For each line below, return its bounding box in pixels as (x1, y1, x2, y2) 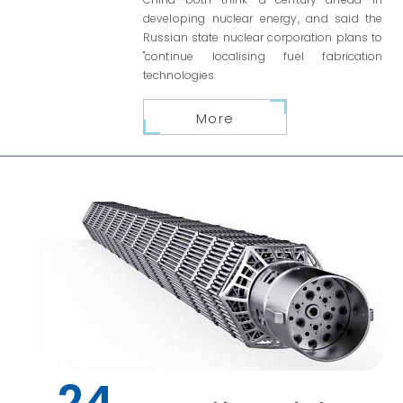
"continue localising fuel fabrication (143, 49, 383, 65)
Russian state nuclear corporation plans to (143, 30, 383, 46)
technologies (143, 67, 215, 84)
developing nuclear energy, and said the (143, 11, 383, 27)
